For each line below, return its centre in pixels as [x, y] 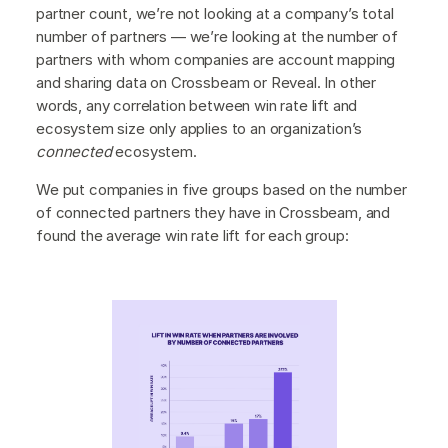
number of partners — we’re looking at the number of [217, 36]
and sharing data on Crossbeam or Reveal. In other [206, 82]
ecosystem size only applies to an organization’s [199, 128]
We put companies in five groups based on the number [221, 189]
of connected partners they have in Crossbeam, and [213, 212]
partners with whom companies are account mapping [216, 59]
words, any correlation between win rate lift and [197, 105]
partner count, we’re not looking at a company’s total [215, 13]
